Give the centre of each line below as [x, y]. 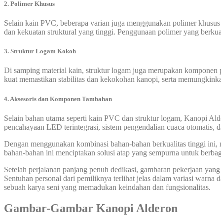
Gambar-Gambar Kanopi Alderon [91, 208]
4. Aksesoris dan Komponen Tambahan [58, 99]
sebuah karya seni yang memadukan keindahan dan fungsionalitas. [107, 187]
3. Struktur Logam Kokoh [40, 51]
